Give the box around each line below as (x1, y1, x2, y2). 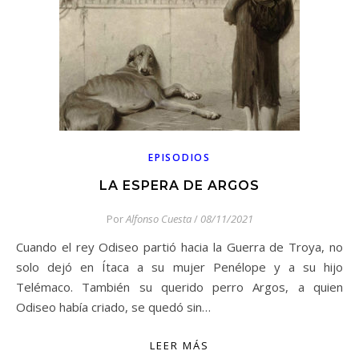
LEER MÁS (150, 338, 209, 353)
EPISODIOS (148, 151, 211, 164)
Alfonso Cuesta (125, 212, 192, 226)
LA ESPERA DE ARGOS (99, 178, 260, 193)
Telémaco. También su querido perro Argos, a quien (16, 279, 343, 295)
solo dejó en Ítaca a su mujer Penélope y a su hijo (16, 259, 343, 275)
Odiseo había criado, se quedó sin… (16, 299, 211, 315)
